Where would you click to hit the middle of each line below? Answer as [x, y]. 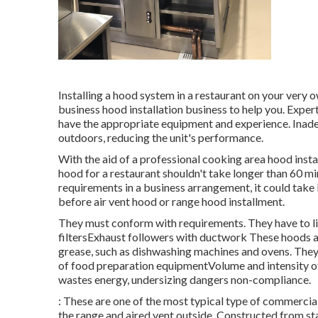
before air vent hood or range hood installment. [171, 201]
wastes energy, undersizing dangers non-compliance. [185, 279]
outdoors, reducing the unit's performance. [161, 137]
